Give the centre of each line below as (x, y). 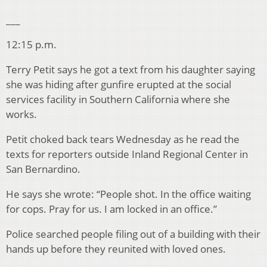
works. (21, 114)
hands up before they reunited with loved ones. (116, 249)
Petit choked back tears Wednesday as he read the (123, 139)
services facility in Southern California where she (118, 100)
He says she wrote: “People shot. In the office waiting (128, 194)
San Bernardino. (43, 169)
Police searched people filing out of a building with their (133, 234)
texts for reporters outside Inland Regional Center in (127, 154)
